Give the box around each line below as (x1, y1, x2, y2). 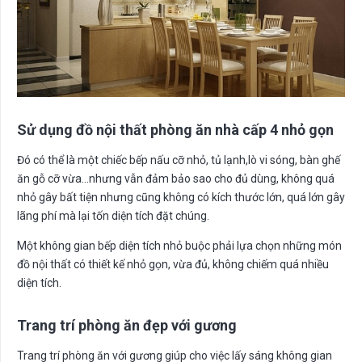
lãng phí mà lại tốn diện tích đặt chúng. (17, 209, 209, 223)
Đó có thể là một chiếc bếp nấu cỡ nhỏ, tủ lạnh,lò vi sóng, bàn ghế (17, 154, 340, 167)
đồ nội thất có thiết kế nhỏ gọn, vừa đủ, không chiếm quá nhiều (17, 258, 329, 271)
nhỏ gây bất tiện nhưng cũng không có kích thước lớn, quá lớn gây (17, 191, 345, 204)
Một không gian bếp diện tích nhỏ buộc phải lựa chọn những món (17, 239, 342, 253)
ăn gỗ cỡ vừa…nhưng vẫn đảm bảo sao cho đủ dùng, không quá (17, 172, 335, 186)
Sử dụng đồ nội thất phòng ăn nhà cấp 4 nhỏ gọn (17, 121, 334, 139)
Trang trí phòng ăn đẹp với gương (17, 317, 237, 335)
